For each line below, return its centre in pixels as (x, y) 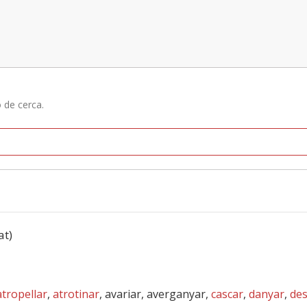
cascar (227, 294)
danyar (267, 294)
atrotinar (76, 294)
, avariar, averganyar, (155, 294)
